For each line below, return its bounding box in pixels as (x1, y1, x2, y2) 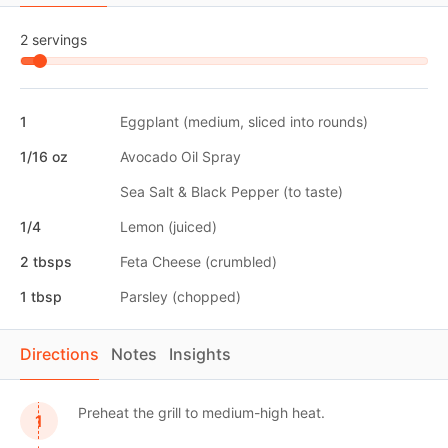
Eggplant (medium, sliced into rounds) (120, 112, 368, 130)
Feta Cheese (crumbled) (120, 252, 277, 270)
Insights (169, 343, 231, 364)
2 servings (20, 30, 87, 48)
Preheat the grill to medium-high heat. (78, 403, 325, 421)
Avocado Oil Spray (120, 147, 241, 165)
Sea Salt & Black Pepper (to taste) (120, 182, 343, 200)
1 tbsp (20, 287, 62, 305)
